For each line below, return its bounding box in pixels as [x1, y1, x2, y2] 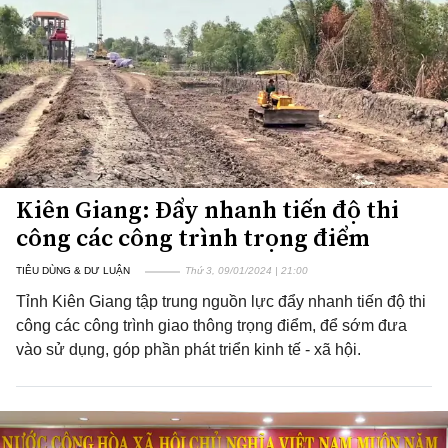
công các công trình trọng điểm [16, 221, 370, 254]
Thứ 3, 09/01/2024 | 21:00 [185, 265, 308, 276]
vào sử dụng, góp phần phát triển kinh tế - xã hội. [16, 341, 361, 358]
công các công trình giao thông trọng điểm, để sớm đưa [16, 317, 407, 334]
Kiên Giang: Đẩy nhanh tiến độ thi [16, 193, 399, 226]
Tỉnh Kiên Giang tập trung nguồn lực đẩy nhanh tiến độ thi [16, 293, 426, 310]
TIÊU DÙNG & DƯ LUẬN [16, 265, 130, 276]
